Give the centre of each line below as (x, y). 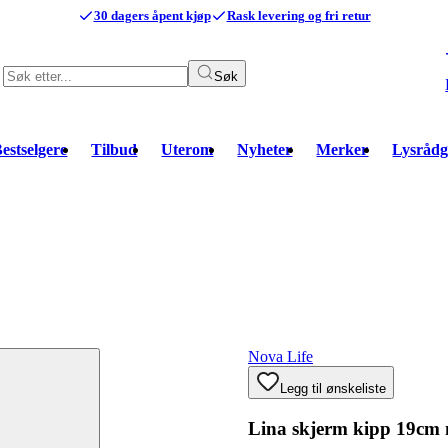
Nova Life (280, 356)
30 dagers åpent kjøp (152, 15)
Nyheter (265, 149)
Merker (342, 149)
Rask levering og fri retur (298, 15)
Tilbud (114, 149)
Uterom (187, 149)
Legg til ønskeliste (333, 388)
